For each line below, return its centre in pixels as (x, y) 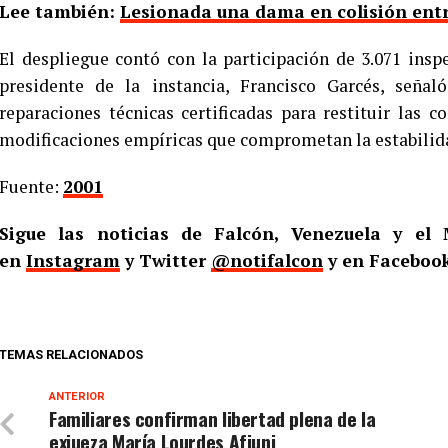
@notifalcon (267, 260)
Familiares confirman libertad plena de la (212, 418)
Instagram (73, 260)
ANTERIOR (77, 396)
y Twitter (165, 260)
